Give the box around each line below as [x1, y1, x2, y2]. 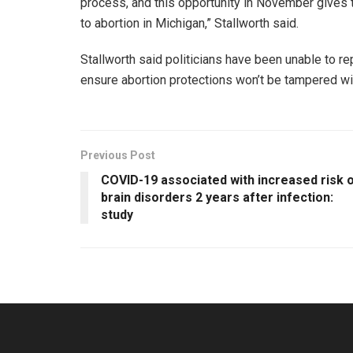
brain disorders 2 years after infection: [101, 189, 333, 205]
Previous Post [80, 148, 155, 162]
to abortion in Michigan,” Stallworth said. [80, 15, 302, 31]
